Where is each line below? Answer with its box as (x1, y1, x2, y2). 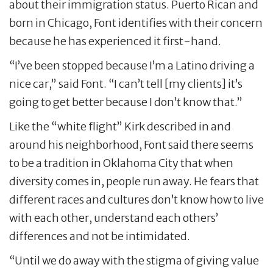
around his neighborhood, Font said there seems (9, 138, 253, 152)
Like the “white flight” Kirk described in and (9, 119, 231, 134)
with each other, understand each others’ (9, 211, 218, 225)
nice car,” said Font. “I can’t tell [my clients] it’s (9, 77, 243, 91)
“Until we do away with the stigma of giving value (9, 253, 259, 268)
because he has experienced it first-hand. (9, 34, 221, 49)
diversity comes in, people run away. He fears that (9, 174, 259, 189)
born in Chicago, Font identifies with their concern (9, 16, 263, 30)
